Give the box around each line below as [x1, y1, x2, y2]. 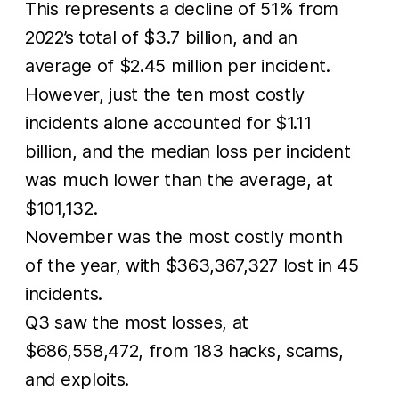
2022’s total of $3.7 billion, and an [25, 26, 298, 48]
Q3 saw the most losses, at [25, 311, 249, 333]
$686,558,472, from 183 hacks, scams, [25, 339, 344, 362]
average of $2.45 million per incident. [25, 54, 330, 77]
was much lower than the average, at [25, 168, 333, 191]
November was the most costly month [25, 225, 343, 248]
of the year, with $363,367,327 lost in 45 [25, 254, 359, 276]
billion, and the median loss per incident [25, 140, 351, 162]
